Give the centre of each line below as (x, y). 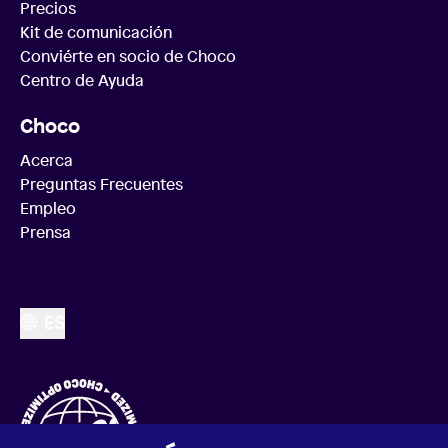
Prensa (45, 232)
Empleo (48, 208)
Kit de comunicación (96, 32)
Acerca (46, 160)
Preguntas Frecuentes (101, 184)
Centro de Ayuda (82, 80)
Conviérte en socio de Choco (128, 56)
